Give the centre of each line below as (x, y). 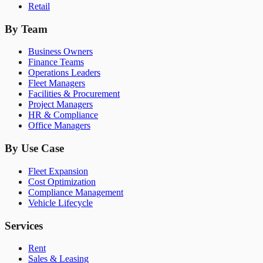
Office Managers (59, 126)
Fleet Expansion (58, 171)
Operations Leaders (64, 73)
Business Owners (60, 52)
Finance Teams (56, 62)
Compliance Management (76, 192)
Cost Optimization (62, 181)
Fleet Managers (57, 83)
